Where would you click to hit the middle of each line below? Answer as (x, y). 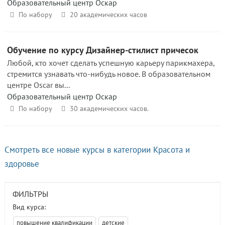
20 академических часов (108, 15)
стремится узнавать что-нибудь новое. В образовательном (109, 74)
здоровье (22, 164)
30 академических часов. (109, 108)
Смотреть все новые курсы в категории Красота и (97, 150)
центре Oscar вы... (38, 85)
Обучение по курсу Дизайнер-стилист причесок (103, 50)
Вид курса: (29, 207)
